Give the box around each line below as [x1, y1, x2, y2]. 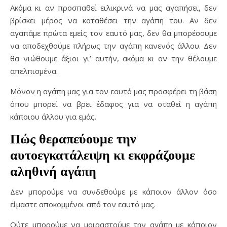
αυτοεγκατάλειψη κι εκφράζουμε [10, 147, 195, 163]
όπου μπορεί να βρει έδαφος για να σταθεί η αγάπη [10, 99, 217, 109]
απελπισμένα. [10, 66, 58, 76]
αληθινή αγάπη [10, 163, 96, 179]
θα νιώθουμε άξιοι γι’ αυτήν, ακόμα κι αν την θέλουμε [10, 53, 217, 63]
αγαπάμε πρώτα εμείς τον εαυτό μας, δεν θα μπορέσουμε [10, 28, 217, 38]
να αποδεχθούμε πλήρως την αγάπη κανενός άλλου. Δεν [10, 41, 217, 51]
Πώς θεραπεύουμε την [10, 131, 136, 147]
